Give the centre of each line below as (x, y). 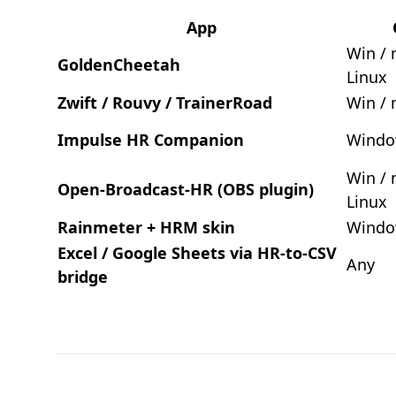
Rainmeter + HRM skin (146, 227)
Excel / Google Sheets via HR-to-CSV (197, 253)
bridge (83, 277)
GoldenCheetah (119, 65)
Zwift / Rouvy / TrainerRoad (165, 103)
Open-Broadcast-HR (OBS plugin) (186, 189)
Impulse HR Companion (151, 140)
